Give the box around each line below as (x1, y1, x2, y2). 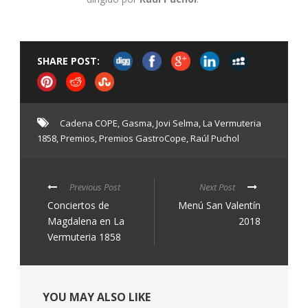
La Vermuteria (203, 117, 261, 130)
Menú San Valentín (178, 199, 261, 212)
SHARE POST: (37, 54, 100, 68)
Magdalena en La (47, 214, 124, 228)
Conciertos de (47, 199, 109, 212)
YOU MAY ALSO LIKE (43, 289, 151, 305)
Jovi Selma (156, 117, 199, 130)
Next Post (199, 181, 235, 194)
